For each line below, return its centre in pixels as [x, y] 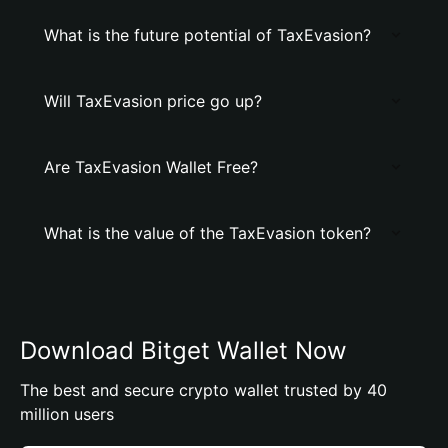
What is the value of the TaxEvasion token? [207, 233]
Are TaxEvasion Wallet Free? [151, 167]
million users [67, 414]
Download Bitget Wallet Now [183, 350]
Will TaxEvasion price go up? [153, 101]
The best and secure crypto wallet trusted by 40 [203, 390]
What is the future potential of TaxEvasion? [207, 35]
